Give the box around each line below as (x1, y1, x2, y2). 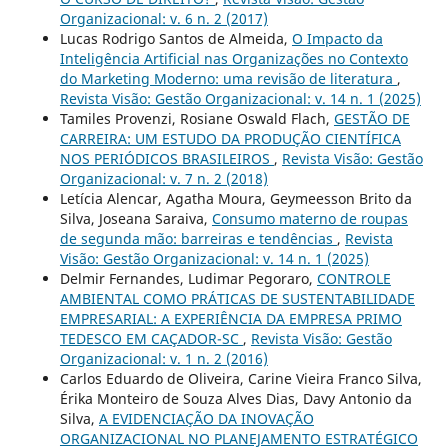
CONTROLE (316, 268, 391, 288)
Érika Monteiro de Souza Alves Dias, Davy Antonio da (59, 388, 412, 408)
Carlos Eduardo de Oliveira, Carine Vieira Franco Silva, (59, 368, 422, 388)
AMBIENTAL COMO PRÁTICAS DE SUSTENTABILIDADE (59, 288, 415, 308)
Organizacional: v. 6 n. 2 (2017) (59, 8, 268, 28)
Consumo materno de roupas (211, 208, 408, 228)
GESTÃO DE (333, 108, 410, 128)
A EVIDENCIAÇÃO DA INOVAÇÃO (98, 408, 314, 428)
